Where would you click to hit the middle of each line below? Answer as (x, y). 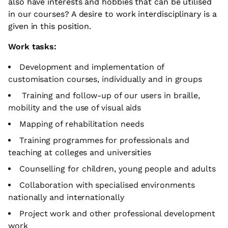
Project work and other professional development (118, 213)
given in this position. (51, 26)
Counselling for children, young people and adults (119, 168)
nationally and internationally (66, 197)
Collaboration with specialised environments (107, 185)
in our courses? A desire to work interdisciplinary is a (112, 14)
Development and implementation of (92, 67)
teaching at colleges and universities (80, 152)
